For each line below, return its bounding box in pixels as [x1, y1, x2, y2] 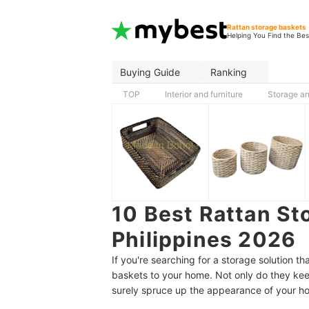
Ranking [210, 66, 247, 78]
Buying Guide [120, 66, 180, 78]
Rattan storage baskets [227, 22, 307, 31]
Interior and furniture [165, 89, 243, 99]
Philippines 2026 [112, 227, 297, 252]
